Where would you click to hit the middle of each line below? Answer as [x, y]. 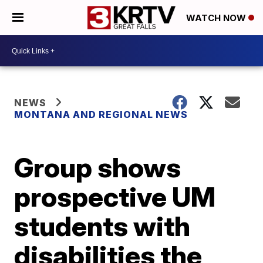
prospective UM [115, 197]
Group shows [98, 167]
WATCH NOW [217, 18]
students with [102, 226]
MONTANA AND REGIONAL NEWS [101, 114]
